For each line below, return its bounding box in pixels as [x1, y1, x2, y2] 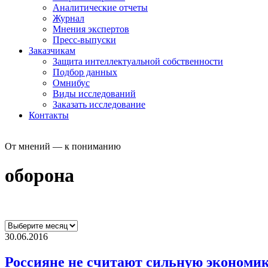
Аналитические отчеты [53, 2, 148, 13]
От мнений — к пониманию [5, 141, 121, 151]
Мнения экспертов [53, 23, 129, 34]
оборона [5, 165, 74, 187]
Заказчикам [29, 45, 75, 56]
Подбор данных [53, 66, 117, 77]
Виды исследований [53, 88, 136, 99]
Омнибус [53, 77, 90, 88]
